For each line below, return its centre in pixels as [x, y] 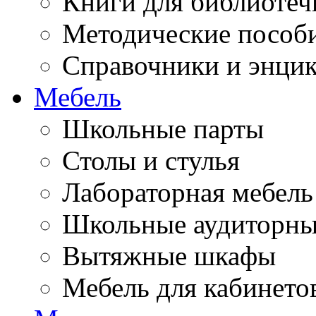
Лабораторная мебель [188, 192]
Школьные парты [163, 128]
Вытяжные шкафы [169, 255]
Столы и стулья [151, 160]
